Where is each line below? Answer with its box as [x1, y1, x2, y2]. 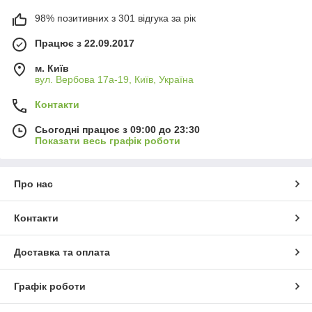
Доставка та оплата [14, 246, 110, 258]
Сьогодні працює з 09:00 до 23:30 [35, 123, 200, 135]
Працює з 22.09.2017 [35, 37, 134, 49]
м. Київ [35, 62, 69, 74]
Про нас [14, 178, 53, 189]
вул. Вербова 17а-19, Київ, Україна [35, 73, 194, 85]
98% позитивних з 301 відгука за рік [35, 12, 196, 24]
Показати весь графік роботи [35, 134, 180, 146]
